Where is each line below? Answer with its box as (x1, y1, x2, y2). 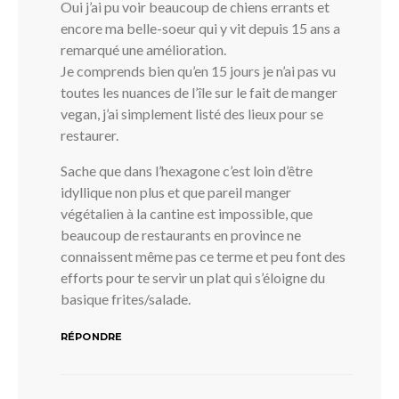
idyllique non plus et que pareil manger (61, 183, 291, 200)
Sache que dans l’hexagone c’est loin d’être (61, 161, 313, 179)
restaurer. (61, 126, 118, 143)
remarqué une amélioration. (61, 40, 226, 58)
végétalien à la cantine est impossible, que (61, 204, 313, 222)
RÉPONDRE (61, 330, 123, 343)
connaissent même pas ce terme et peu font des (61, 247, 346, 265)
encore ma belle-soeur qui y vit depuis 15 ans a (61, 19, 340, 37)
